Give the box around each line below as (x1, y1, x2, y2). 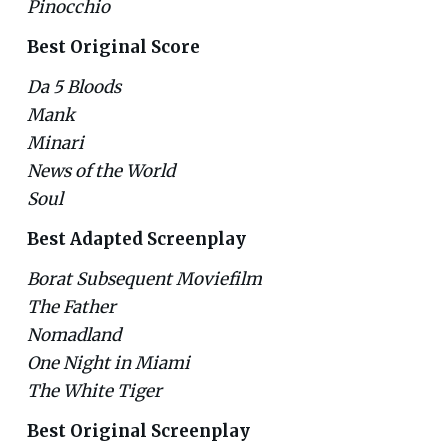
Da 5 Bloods (26, 75, 121, 98)
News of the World (26, 159, 175, 182)
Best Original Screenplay (26, 419, 250, 442)
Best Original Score (26, 35, 200, 58)
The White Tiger (26, 379, 162, 402)
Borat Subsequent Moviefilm (26, 267, 262, 290)
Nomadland (26, 323, 121, 346)
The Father (26, 295, 116, 318)
